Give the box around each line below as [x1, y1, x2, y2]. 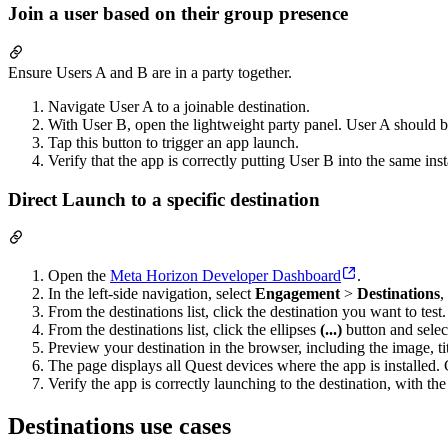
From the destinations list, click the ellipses [48, 321, 320, 339]
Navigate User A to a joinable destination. [48, 97, 310, 115]
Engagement [255, 285, 340, 303]
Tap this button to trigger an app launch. [48, 133, 299, 151]
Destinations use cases [8, 413, 231, 440]
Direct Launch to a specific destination [8, 188, 320, 210]
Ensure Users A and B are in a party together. [8, 63, 292, 81]
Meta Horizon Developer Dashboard [110, 267, 341, 285]
